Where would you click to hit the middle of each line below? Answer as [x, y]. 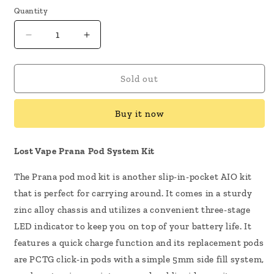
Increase [107, 40]
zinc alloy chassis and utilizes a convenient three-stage [132, 210]
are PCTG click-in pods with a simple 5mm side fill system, [139, 260]
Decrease [51, 40]
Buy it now [139, 114]
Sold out [139, 79]
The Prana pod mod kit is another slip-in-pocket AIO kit [133, 177]
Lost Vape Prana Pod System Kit [84, 151]
